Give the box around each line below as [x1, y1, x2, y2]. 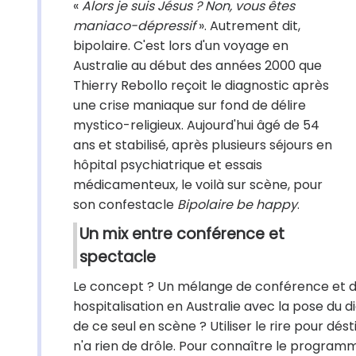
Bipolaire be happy [177, 195, 297, 214]
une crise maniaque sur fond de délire [73, 96, 306, 114]
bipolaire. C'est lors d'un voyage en [73, 37, 288, 55]
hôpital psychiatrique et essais [73, 156, 262, 174]
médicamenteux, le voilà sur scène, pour [73, 176, 323, 194]
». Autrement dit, [195, 17, 300, 35]
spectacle [79, 246, 156, 268]
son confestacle [73, 195, 177, 214]
